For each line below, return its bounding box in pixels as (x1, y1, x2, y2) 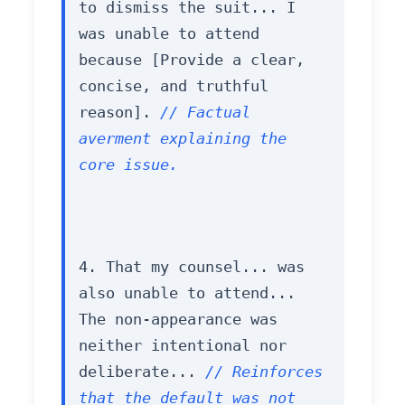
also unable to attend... (78, 283, 296, 302)
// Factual (159, 102, 250, 121)
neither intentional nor (78, 335, 287, 354)
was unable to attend (78, 24, 259, 42)
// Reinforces (204, 362, 323, 381)
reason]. (78, 102, 160, 121)
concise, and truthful (78, 76, 268, 95)
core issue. (78, 155, 178, 174)
